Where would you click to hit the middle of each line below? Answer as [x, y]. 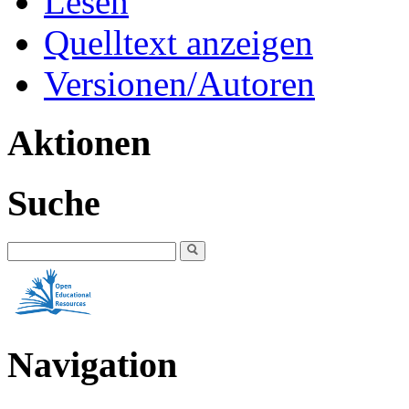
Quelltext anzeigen [178, 43]
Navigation [92, 365]
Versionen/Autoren [179, 84]
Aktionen [79, 142]
